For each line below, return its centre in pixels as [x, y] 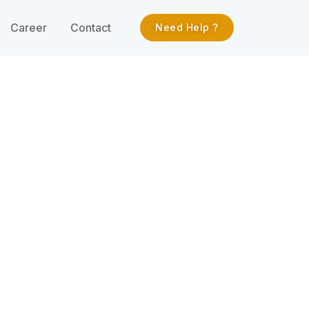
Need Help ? [187, 27]
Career [29, 28]
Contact [91, 28]
